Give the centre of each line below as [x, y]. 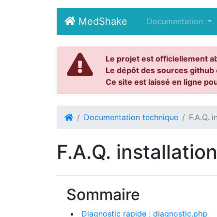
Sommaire [103, 194]
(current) [155, 21]
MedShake [101, 21]
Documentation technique [131, 117]
